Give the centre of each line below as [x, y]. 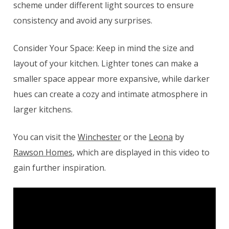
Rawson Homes [43, 152]
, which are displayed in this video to [141, 152]
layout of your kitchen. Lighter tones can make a [106, 63]
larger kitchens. [44, 109]
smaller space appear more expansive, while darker [111, 78]
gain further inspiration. [61, 167]
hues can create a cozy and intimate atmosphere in [110, 94]
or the [135, 137]
